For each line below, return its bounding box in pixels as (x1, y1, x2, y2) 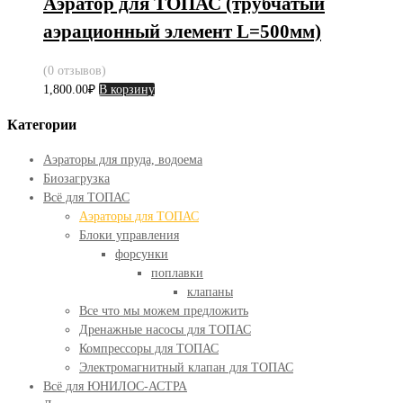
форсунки (115, 247, 168, 262)
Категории (7, 115, 76, 133)
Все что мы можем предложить (79, 304, 248, 318)
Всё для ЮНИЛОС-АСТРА (43, 380, 187, 394)
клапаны (187, 285, 233, 300)
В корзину (99, 83, 155, 97)
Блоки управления (79, 228, 179, 243)
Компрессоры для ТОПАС (79, 342, 219, 356)
